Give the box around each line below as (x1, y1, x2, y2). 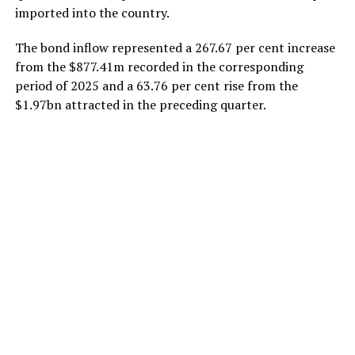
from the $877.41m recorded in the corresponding (14, 57, 303, 75)
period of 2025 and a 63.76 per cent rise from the (14, 76, 298, 94)
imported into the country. (14, 3, 170, 21)
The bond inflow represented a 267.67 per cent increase (14, 38, 335, 56)
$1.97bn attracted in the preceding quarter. (14, 95, 266, 113)
